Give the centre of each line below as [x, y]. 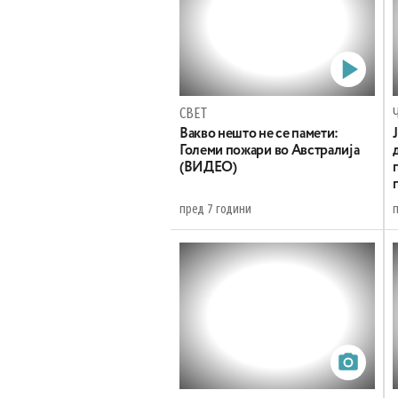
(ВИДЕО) [208, 168]
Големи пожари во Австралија [270, 151]
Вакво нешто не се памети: [259, 134]
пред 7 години [215, 209]
